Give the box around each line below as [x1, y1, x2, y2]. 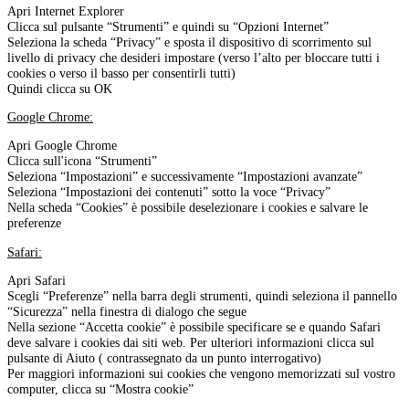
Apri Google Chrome [7, 138, 117, 153]
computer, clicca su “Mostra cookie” [7, 382, 194, 397]
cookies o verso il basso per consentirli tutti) [7, 65, 236, 80]
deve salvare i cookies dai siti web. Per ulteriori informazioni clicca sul [7, 335, 374, 351]
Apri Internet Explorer [7, 3, 124, 18]
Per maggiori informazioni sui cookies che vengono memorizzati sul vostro [7, 366, 395, 382]
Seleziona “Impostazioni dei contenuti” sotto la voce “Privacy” [7, 184, 330, 200]
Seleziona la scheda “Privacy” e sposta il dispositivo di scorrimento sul [7, 34, 372, 49]
